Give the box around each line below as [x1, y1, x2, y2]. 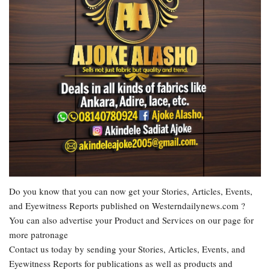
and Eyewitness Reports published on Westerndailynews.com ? [9, 199, 245, 212]
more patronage [9, 228, 68, 240]
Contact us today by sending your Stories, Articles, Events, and [9, 242, 245, 255]
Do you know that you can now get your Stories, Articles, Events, [9, 184, 253, 197]
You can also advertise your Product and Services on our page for [9, 213, 254, 226]
